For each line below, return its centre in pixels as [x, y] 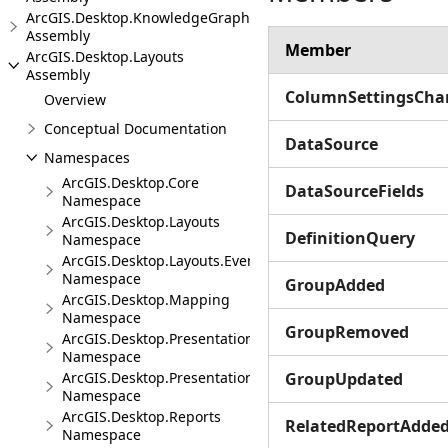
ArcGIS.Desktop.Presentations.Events [185, 377]
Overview [75, 99]
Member [318, 50]
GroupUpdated [344, 379]
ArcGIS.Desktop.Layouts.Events [165, 260]
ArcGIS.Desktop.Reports [141, 416]
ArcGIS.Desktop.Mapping [146, 299]
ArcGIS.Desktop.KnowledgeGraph [138, 17]
